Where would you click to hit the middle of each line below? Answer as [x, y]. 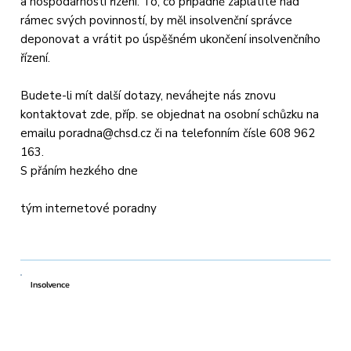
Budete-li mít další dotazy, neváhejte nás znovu [148, 95]
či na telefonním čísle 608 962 [233, 133]
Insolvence [51, 284]
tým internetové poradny [89, 208]
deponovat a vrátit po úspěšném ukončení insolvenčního [171, 39]
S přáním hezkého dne [80, 170]
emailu [40, 133]
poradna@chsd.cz [105, 133]
